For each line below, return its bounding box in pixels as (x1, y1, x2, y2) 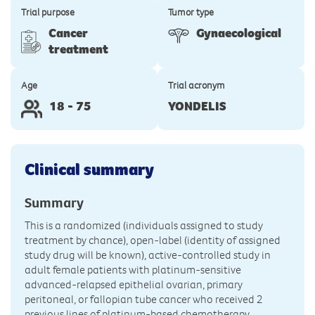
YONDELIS (168, 98, 226, 115)
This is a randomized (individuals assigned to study (25, 218, 263, 233)
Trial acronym (168, 79, 225, 92)
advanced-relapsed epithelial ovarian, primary (25, 277, 243, 292)
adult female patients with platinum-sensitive (25, 262, 241, 277)
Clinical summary (25, 158, 154, 180)
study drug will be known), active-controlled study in (25, 247, 271, 262)
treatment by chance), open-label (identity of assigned (25, 233, 281, 247)
